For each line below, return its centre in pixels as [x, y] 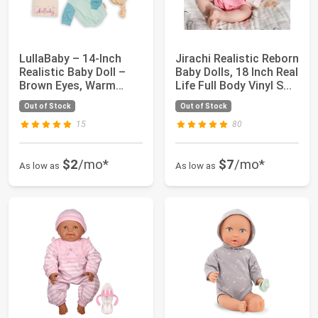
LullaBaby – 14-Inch [70, 58]
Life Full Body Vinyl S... [234, 85]
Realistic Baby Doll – [72, 72]
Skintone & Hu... [60, 99]
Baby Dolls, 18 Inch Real [237, 72]
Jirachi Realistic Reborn [237, 58]
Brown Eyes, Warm [67, 85]
